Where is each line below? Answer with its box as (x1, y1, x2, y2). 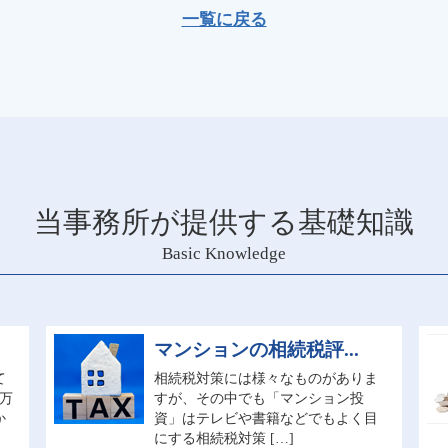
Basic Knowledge (162, 244, 286, 263)
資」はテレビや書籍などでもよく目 (154, 410, 379, 426)
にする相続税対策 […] (154, 430, 295, 446)
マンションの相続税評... (154, 338, 360, 360)
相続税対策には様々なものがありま (154, 370, 379, 386)
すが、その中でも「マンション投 (154, 390, 365, 406)
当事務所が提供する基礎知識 (34, 206, 414, 238)
